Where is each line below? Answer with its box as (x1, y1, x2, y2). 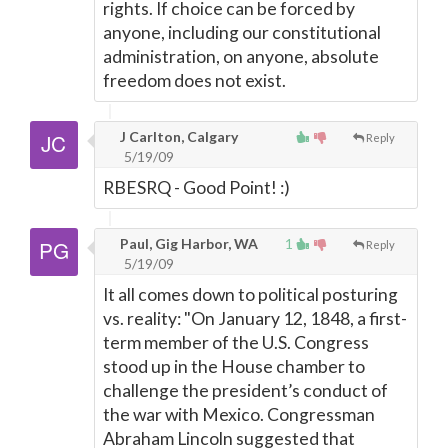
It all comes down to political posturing (103, 284, 398, 305)
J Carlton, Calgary (117, 128, 238, 145)
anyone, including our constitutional (103, 22, 381, 43)
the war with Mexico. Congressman (103, 404, 375, 425)
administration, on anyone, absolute (103, 46, 379, 67)
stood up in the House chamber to (103, 356, 365, 377)
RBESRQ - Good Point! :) (103, 177, 290, 198)
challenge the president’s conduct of (103, 380, 388, 401)
